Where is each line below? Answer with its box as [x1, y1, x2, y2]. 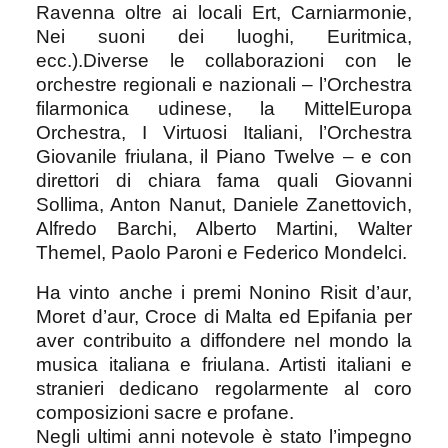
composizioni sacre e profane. [36, 401, 294, 423]
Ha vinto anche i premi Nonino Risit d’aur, [36, 281, 412, 303]
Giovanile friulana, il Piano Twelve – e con [36, 145, 412, 167]
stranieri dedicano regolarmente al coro [36, 377, 412, 399]
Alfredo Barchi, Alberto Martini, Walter [36, 217, 412, 239]
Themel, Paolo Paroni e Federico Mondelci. [36, 241, 407, 263]
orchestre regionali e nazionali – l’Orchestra [36, 73, 412, 95]
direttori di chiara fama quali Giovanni [36, 169, 412, 191]
